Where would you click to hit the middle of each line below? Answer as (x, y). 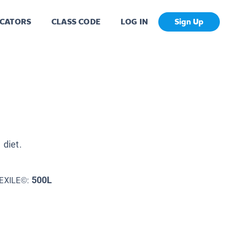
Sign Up (189, 22)
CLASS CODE (76, 22)
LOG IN (134, 22)
